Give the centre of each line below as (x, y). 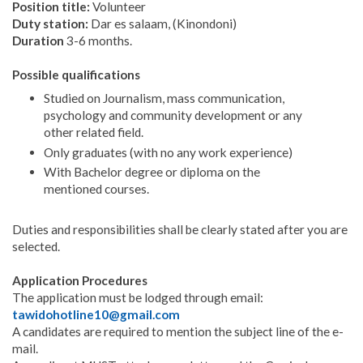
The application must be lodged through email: (138, 298)
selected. (36, 247)
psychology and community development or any (173, 115)
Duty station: (50, 24)
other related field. (93, 132)
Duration (38, 41)
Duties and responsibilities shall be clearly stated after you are (180, 230)
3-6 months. (98, 41)
